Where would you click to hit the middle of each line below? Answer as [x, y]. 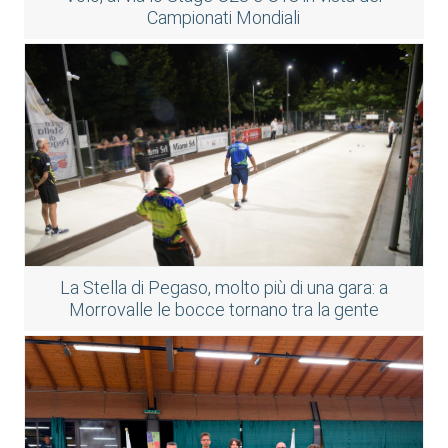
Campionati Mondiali [224, 17]
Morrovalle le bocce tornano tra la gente [223, 309]
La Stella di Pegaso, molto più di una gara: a [223, 287]
